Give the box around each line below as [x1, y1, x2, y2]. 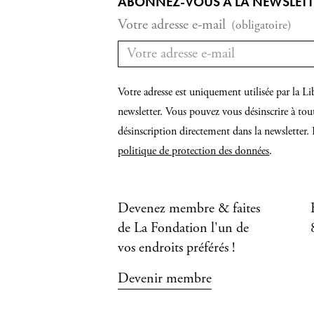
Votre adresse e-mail [118, 15, 226, 34]
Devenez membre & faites [118, 200, 261, 218]
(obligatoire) [231, 17, 292, 33]
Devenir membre [118, 270, 212, 288]
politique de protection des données [118, 144, 270, 159]
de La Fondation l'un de [118, 219, 250, 238]
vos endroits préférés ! [118, 239, 235, 257]
